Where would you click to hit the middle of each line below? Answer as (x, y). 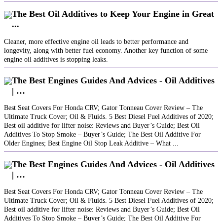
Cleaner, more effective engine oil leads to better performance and (96, 42)
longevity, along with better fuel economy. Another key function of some (106, 51)
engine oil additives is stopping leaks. (56, 60)
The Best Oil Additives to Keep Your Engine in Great (113, 14)
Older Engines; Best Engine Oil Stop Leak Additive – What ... (91, 144)
